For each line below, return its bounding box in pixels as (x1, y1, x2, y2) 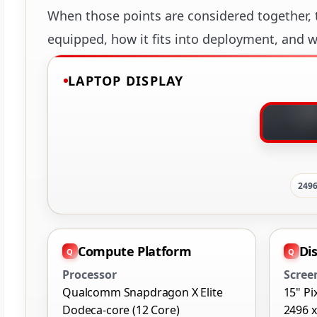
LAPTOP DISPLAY (68, 72, 184, 90)
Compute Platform (78, 243, 192, 260)
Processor (62, 267, 117, 283)
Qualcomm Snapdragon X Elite (62, 284, 223, 301)
